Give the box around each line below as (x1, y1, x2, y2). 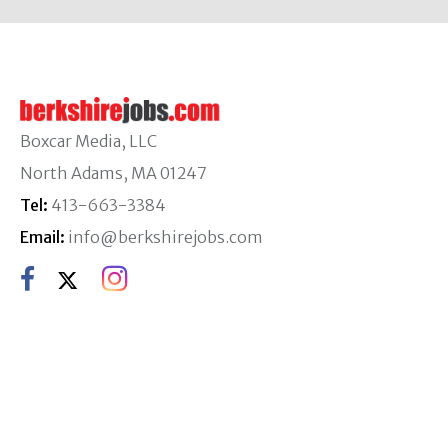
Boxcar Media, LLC (20, 131, 157, 151)
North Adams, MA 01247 (20, 163, 207, 183)
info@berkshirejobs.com (68, 227, 263, 247)
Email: (20, 227, 65, 247)
